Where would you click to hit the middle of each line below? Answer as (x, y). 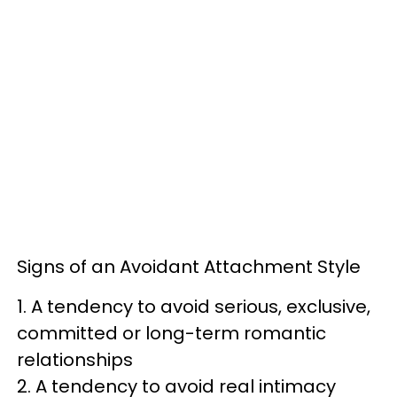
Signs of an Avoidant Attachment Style (189, 267)
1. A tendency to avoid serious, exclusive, (194, 307)
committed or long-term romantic (171, 333)
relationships (75, 360)
